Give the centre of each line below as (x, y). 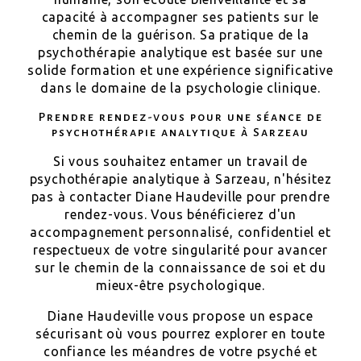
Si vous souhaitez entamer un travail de (180, 161)
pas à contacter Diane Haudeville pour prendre (180, 197)
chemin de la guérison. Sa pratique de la (180, 35)
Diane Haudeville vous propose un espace (180, 316)
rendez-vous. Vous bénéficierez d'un (180, 214)
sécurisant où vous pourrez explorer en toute (180, 334)
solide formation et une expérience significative (180, 70)
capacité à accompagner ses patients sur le (180, 17)
